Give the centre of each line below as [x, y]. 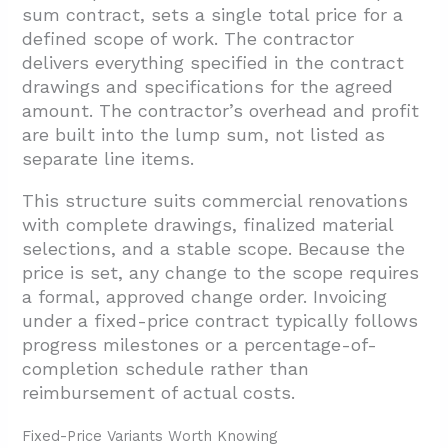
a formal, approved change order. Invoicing [205, 297]
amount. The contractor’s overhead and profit [221, 111]
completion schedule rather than [166, 369]
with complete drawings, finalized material [208, 225]
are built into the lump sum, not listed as [204, 135]
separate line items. [108, 159]
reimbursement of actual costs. [159, 393]
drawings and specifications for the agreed [208, 87]
